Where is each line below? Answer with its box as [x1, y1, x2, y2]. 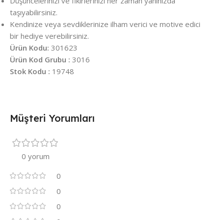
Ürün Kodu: [10, 43, 49, 53]
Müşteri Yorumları [10, 112, 95, 125]
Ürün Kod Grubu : [10, 55, 70, 65]
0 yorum [21, 151, 50, 162]
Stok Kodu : [10, 66, 50, 77]
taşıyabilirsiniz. [10, 7, 57, 18]
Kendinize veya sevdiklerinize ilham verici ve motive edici [10, 19, 200, 29]
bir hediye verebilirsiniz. [10, 31, 89, 41]
